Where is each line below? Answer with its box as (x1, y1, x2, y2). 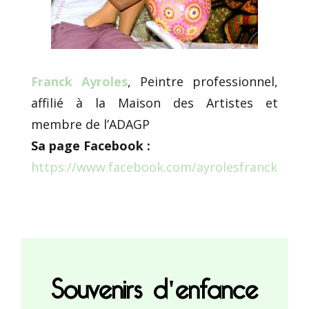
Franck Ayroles (31, 72, 128, 90)
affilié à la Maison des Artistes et (31, 94, 278, 111)
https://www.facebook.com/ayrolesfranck (31, 158, 277, 175)
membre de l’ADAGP (31, 115, 150, 132)
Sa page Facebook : (31, 137, 150, 154)
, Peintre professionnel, (128, 72, 278, 90)
